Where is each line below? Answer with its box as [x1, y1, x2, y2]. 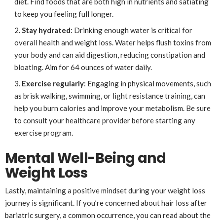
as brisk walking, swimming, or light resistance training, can [14, 91, 205, 100]
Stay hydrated [21, 25, 71, 35]
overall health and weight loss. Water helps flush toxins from [14, 37, 211, 47]
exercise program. [14, 128, 73, 137]
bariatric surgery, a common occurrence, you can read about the [5, 210, 211, 220]
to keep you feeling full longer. [14, 9, 113, 18]
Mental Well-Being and [5, 148, 166, 168]
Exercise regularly [21, 78, 84, 88]
